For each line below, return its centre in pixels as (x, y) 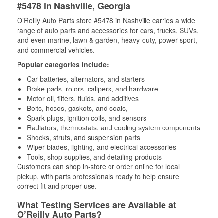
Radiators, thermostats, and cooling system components (113, 127)
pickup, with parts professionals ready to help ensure (98, 176)
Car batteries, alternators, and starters (86, 79)
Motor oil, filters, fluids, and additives (83, 98)
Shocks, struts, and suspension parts (83, 137)
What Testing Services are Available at (97, 205)
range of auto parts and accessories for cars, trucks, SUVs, (108, 30)
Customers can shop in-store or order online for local (98, 166)
